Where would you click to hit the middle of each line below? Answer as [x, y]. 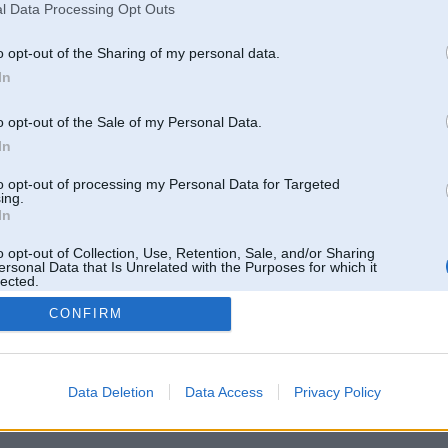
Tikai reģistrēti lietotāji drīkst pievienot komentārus [311, 265]
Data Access [223, 391]
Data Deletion [110, 391]
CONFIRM [86, 314]
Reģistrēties [311, 297]
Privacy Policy [337, 391]
